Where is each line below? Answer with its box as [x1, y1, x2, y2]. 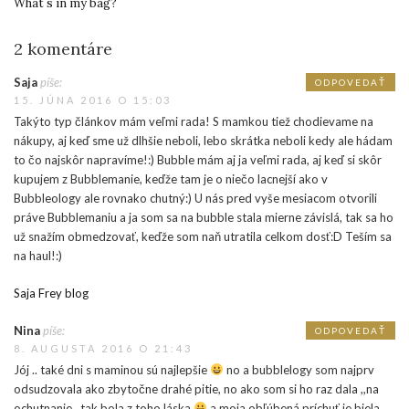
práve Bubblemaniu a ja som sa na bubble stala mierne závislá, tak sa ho [14, 209, 393, 225]
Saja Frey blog [14, 285, 89, 300]
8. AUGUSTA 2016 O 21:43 [14, 341, 193, 354]
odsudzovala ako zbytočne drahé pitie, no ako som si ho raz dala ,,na [14, 381, 379, 396]
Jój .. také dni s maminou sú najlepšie [14, 362, 210, 377]
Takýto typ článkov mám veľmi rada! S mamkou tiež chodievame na [14, 113, 373, 129]
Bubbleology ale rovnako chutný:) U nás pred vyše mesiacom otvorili [14, 190, 377, 205]
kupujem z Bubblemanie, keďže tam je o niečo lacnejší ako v [14, 171, 328, 186]
